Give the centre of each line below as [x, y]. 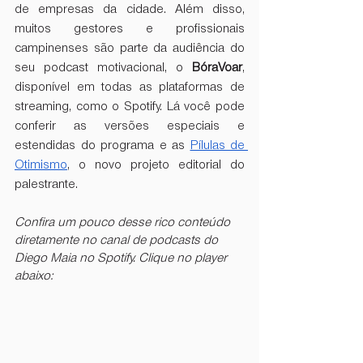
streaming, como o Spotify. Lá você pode [130, 107]
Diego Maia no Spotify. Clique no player [122, 258]
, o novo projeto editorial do [156, 165]
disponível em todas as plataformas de [130, 87]
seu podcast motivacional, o [103, 68]
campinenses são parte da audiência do [130, 48]
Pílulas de [217, 145]
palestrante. [46, 184]
